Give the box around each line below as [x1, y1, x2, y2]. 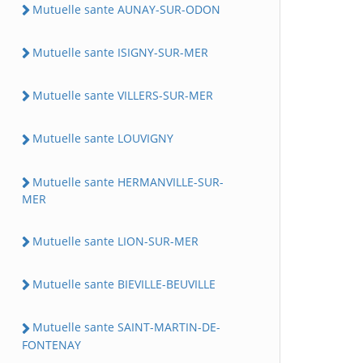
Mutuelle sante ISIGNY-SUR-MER [32, 44, 208, 60]
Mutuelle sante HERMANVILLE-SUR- [32, 173, 224, 190]
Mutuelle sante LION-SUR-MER [32, 233, 199, 249]
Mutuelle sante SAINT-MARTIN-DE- [32, 319, 220, 335]
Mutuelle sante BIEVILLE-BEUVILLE [32, 276, 216, 292]
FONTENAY [22, 336, 81, 352]
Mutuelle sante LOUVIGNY [32, 130, 173, 147]
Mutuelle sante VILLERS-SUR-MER [32, 88, 213, 103]
